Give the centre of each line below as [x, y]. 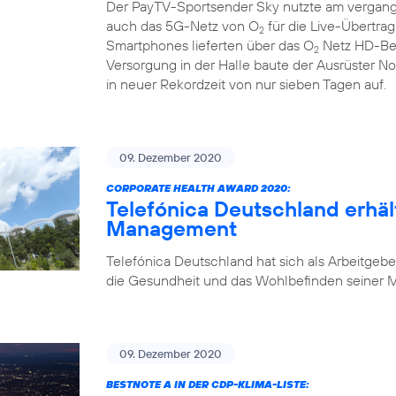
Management [171, 228]
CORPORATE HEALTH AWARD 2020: [198, 187]
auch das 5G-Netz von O [183, 25]
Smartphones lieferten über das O [210, 45]
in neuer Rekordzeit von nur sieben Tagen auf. [246, 84]
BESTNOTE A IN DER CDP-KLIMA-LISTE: [208, 384]
